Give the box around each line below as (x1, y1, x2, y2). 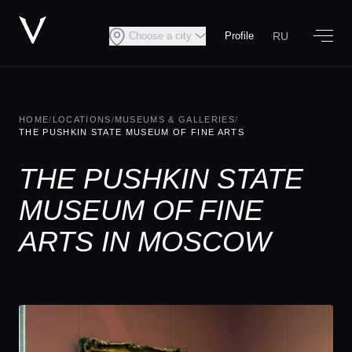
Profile (225, 30, 254, 42)
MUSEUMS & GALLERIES (114, 115, 235, 124)
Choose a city (129, 30, 192, 42)
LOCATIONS (52, 115, 112, 124)
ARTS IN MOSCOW (19, 225, 271, 258)
